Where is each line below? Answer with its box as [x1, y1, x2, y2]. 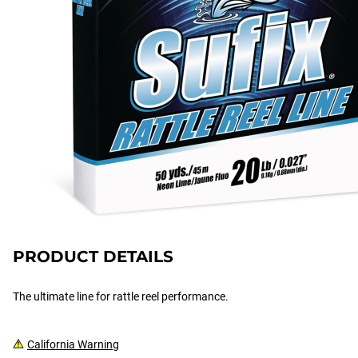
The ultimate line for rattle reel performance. [13, 290, 229, 303]
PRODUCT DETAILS [13, 247, 173, 266]
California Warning [27, 338, 119, 351]
